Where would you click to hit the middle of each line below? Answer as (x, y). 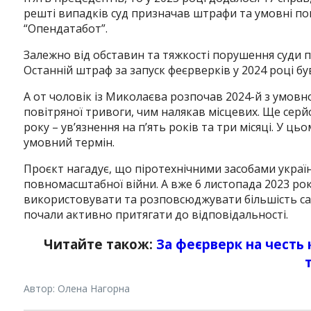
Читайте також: (100, 244)
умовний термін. (69, 143)
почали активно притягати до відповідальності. (155, 215)
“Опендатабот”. (65, 29)
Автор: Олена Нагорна (76, 289)
